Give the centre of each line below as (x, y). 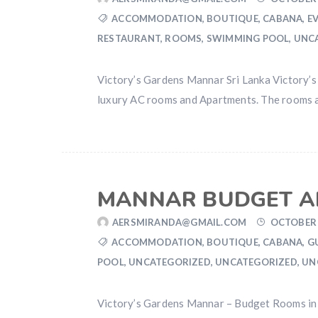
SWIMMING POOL (248, 38)
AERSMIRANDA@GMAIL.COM (180, 222)
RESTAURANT (129, 38)
